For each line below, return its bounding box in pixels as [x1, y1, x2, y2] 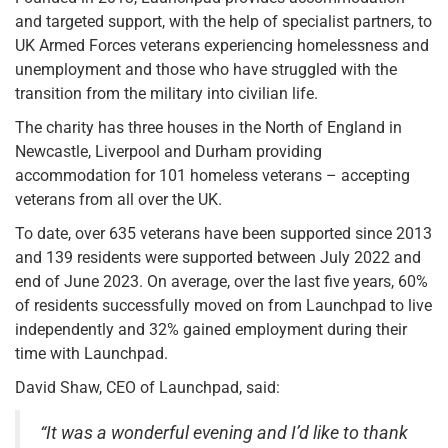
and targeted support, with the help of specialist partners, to [15, 11, 432, 31]
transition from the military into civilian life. [15, 83, 318, 103]
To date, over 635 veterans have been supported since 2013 [15, 223, 432, 243]
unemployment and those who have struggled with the [15, 59, 397, 79]
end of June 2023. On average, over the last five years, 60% [15, 271, 428, 291]
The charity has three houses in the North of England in [15, 117, 402, 137]
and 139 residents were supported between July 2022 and [15, 247, 421, 267]
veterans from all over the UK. [15, 189, 222, 209]
